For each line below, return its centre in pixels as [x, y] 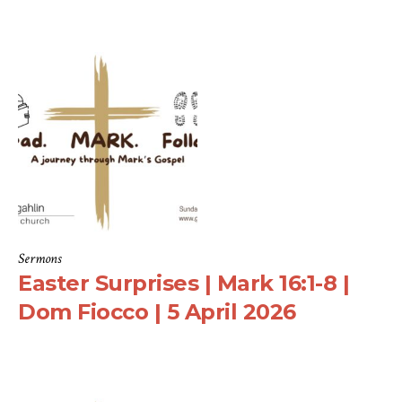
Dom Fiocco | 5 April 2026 [157, 312]
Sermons [39, 259]
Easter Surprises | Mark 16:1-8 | [184, 284]
